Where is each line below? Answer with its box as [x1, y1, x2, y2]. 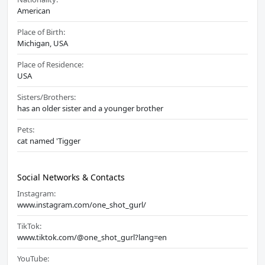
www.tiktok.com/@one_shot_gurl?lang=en [17, 232, 167, 243]
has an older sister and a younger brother [17, 103, 163, 114]
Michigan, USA [17, 38, 68, 49]
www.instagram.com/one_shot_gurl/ [17, 199, 146, 211]
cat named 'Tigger [17, 135, 80, 147]
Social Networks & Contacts [17, 172, 125, 183]
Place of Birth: [17, 27, 65, 38]
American [17, 5, 50, 17]
